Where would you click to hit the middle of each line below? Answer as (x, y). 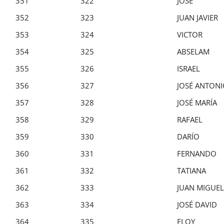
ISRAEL (188, 68)
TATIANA (191, 170)
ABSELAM (193, 51)
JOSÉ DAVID (197, 204)
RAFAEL (190, 119)
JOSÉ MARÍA (197, 102)
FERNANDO (197, 153)
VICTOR (190, 34)
